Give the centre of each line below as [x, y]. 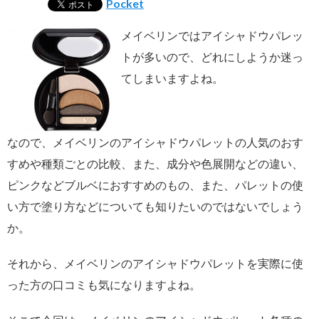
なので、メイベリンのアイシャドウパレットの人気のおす [155, 142]
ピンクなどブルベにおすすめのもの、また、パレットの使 [155, 184]
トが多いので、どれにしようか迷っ [212, 56]
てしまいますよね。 [172, 78]
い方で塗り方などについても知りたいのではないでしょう [155, 206]
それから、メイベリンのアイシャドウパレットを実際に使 [155, 263]
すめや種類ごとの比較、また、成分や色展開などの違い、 [155, 163]
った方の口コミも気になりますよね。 [104, 284]
